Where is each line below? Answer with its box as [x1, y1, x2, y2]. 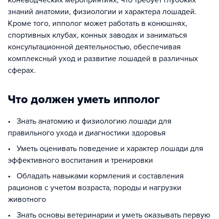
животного [8, 195, 46, 204]
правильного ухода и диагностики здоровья [8, 128, 166, 138]
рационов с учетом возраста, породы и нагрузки [8, 183, 181, 193]
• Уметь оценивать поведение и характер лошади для [8, 144, 203, 153]
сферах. [8, 66, 36, 75]
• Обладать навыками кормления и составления [8, 171, 184, 181]
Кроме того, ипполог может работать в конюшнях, [8, 19, 187, 28]
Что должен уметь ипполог [8, 92, 160, 107]
